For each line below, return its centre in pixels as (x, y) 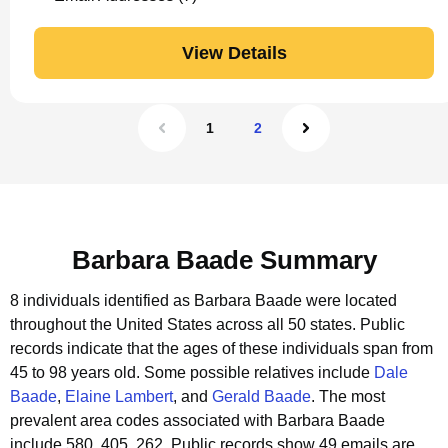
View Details (234, 52)
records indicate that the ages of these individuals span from (221, 348)
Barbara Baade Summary (224, 260)
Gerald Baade (261, 396)
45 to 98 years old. (77, 372)
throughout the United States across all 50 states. (183, 324)
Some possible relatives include (259, 372)
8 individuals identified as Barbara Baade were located (203, 300)
